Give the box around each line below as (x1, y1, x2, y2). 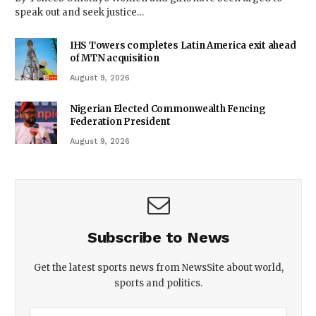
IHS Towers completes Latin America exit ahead (70, 39, 296, 52)
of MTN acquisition (70, 52, 159, 65)
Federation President (70, 116, 171, 128)
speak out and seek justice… (15, 6, 144, 19)
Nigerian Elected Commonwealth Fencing (70, 103, 266, 116)
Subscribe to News (87, 229, 230, 247)
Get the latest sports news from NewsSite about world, (33, 262, 284, 274)
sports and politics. (114, 277, 202, 290)
